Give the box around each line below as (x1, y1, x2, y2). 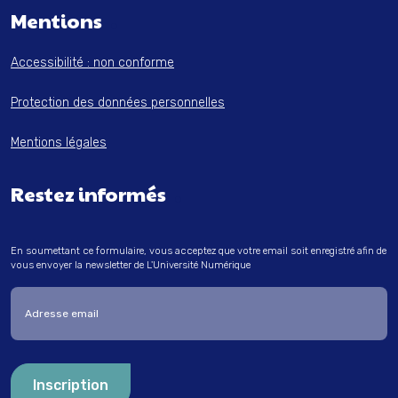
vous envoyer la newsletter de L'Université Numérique (11, 259, 251, 271)
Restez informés (11, 180, 166, 207)
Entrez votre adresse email (10, 290, 179, 306)
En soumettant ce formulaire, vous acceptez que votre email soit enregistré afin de (11, 245, 386, 257)
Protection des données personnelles (11, 95, 225, 110)
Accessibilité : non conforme (11, 55, 174, 70)
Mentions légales (11, 135, 107, 150)
